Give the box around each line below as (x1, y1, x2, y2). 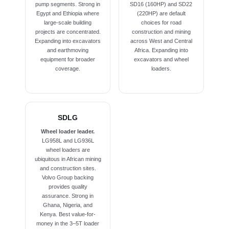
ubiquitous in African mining (34, 155, 101, 162)
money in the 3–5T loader (36, 220, 100, 226)
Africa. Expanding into (134, 47, 188, 54)
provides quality (48, 183, 87, 190)
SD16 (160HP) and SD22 (130, 1, 193, 8)
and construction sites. (39, 165, 96, 171)
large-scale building (44, 19, 92, 26)
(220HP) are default (136, 10, 186, 17)
